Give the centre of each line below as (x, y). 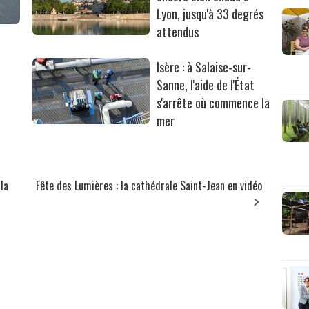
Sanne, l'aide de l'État (206, 84)
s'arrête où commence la (213, 102)
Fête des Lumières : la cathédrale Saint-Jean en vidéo (149, 185)
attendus (178, 31)
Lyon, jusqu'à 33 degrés (210, 13)
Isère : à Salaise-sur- (204, 67)
